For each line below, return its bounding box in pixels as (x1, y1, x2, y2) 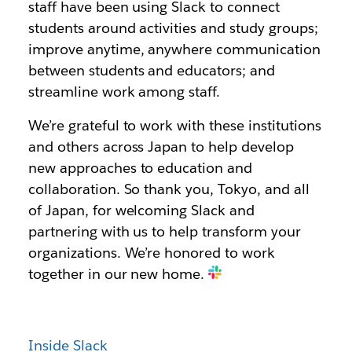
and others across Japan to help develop (27, 137, 294, 156)
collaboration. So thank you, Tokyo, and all (27, 180, 310, 198)
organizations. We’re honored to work (27, 244, 276, 262)
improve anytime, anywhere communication (27, 40, 321, 58)
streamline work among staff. (27, 82, 221, 101)
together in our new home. (27, 265, 209, 283)
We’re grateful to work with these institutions (27, 116, 321, 134)
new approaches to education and (27, 159, 253, 177)
